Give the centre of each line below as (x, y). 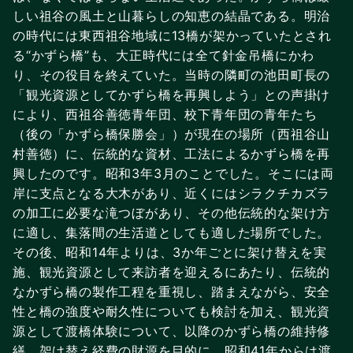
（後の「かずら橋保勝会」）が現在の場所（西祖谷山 (172, 134)
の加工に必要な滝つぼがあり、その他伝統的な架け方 (172, 212)
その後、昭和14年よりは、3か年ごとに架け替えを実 (170, 252)
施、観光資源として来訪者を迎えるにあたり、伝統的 (172, 271)
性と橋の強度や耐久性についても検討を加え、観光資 (172, 311)
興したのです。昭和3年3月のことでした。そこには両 (173, 173)
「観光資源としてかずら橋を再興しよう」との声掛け (172, 94)
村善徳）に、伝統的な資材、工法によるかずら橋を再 (172, 153)
